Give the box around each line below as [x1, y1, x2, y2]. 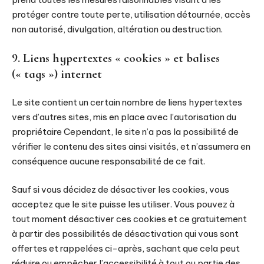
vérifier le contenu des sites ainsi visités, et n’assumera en [12, 141, 250, 152]
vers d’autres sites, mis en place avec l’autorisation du [12, 111, 236, 123]
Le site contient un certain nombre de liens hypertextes [12, 97, 242, 108]
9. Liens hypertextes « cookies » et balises [12, 50, 220, 65]
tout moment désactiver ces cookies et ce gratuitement [12, 213, 247, 225]
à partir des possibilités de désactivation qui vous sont [12, 227, 239, 239]
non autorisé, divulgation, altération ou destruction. [12, 24, 223, 35]
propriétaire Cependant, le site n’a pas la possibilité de [12, 126, 239, 137]
